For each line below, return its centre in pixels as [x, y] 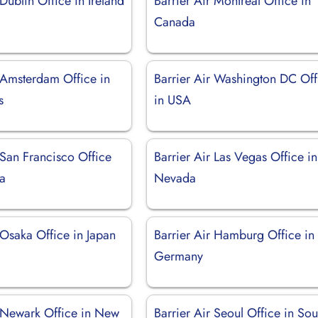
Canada [175, 22]
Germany [179, 256]
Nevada [175, 178]
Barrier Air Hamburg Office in [235, 235]
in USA [173, 100]
